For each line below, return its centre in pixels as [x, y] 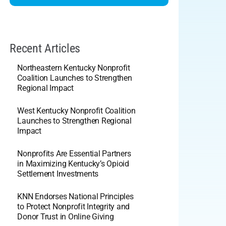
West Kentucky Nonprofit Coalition [76, 110]
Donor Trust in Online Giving [66, 216]
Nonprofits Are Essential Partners [74, 153]
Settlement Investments [58, 174]
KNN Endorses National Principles [75, 196]
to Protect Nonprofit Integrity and [74, 206]
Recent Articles [45, 48]
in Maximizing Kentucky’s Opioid [73, 163]
